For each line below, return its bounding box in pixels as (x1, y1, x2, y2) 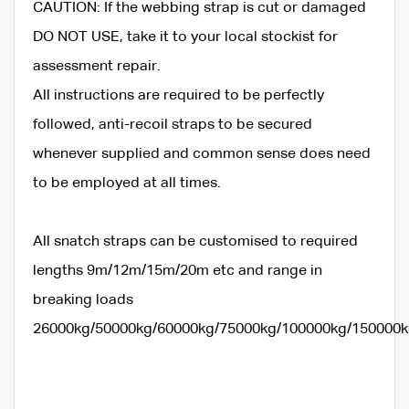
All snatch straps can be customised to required (33, 234, 358, 249)
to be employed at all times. (33, 175, 221, 191)
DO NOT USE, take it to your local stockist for (33, 29, 338, 45)
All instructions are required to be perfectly (33, 88, 324, 103)
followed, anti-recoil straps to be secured (33, 117, 312, 132)
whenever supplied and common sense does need (33, 146, 371, 162)
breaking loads (33, 292, 133, 308)
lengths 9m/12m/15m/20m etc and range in (33, 263, 322, 278)
